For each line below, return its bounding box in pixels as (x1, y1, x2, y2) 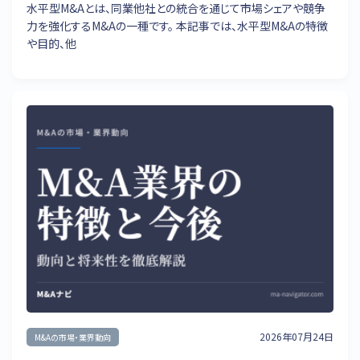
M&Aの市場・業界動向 (35, 330, 111, 343)
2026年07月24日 (260, 329, 333, 344)
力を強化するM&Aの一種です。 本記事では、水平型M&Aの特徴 (27, 17, 328, 34)
